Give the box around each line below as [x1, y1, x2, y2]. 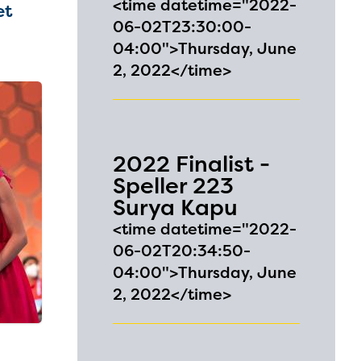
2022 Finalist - [113, 148, 270, 180]
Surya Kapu [113, 192, 238, 223]
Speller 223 [113, 170, 234, 201]
